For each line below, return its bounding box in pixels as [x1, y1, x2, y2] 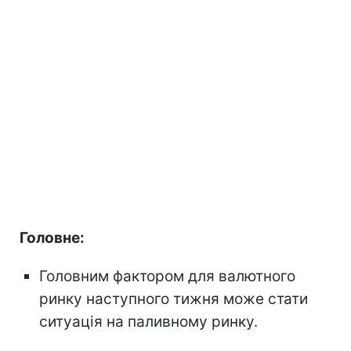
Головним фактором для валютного [39, 266, 295, 285]
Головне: [20, 228, 85, 247]
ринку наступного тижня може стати [39, 289, 308, 308]
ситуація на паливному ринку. [39, 312, 258, 331]
